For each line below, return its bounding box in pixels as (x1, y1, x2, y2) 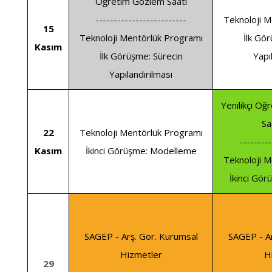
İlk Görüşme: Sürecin (99, 50, 183, 63)
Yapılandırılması (109, 68, 172, 81)
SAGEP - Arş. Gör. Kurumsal (84, 230, 198, 243)
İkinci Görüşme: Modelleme (85, 144, 197, 157)
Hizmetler (120, 248, 162, 261)
